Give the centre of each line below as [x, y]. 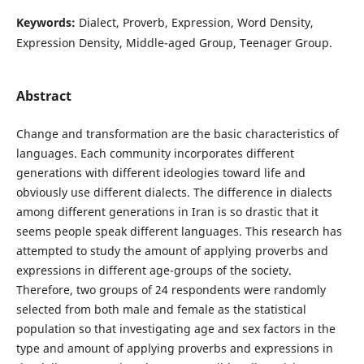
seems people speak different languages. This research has [179, 232]
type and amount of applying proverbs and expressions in [174, 349]
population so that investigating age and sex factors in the [175, 329]
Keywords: [47, 22]
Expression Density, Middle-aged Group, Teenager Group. [174, 42]
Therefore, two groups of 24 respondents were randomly [171, 290]
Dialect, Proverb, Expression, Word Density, [196, 22]
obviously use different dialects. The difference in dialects [174, 193]
